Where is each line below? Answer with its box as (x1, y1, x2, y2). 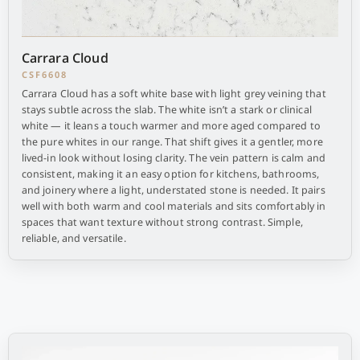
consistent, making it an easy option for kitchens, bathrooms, (21, 167, 320, 181)
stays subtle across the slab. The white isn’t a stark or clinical (21, 103, 312, 117)
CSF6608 (21, 68, 67, 80)
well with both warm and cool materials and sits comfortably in (21, 199, 326, 213)
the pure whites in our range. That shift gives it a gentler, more (21, 135, 323, 149)
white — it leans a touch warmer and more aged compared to (21, 119, 321, 133)
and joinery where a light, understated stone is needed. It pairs (21, 183, 325, 197)
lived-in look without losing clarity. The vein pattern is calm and (21, 151, 325, 165)
